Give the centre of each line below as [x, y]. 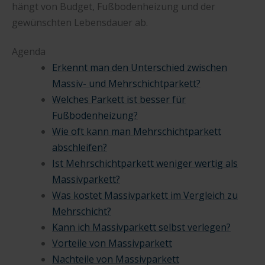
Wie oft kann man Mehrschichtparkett [137, 132]
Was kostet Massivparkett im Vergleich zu [145, 195]
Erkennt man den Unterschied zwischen [140, 68]
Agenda [29, 52]
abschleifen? [80, 148]
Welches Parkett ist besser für [119, 100]
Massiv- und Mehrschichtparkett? [126, 84]
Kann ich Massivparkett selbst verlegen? [141, 227]
